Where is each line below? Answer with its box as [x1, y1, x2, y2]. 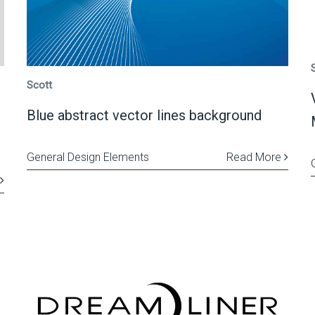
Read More [226, 150, 284, 164]
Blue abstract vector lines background [26, 107, 262, 124]
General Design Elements [26, 150, 149, 164]
